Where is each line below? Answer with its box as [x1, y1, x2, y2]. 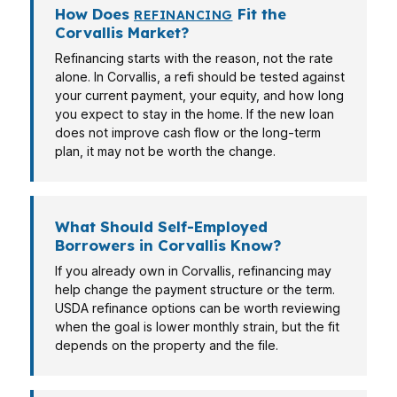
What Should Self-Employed [55, 217, 268, 236]
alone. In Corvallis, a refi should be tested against [55, 69, 345, 84]
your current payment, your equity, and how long [55, 88, 344, 103]
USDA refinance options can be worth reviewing [55, 300, 340, 315]
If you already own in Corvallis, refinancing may [55, 263, 331, 278]
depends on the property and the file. [55, 338, 278, 353]
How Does [55, 4, 134, 23]
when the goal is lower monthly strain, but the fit [55, 319, 339, 334]
